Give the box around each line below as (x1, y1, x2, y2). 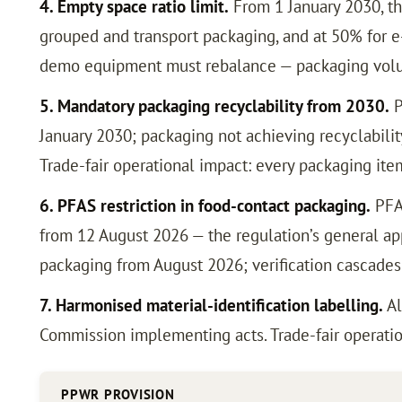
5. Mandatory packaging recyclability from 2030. (39, 94, 389, 117)
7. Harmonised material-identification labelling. (39, 293, 383, 316)
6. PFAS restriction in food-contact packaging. (39, 194, 371, 216)
